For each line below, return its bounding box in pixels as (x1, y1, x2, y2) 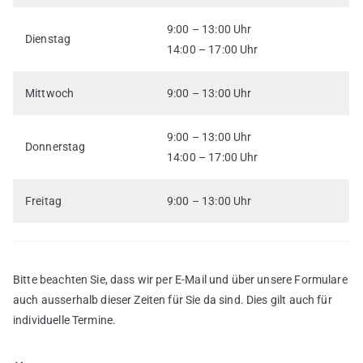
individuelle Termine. (13, 314, 117, 327)
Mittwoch (25, 87, 75, 100)
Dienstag (25, 32, 71, 46)
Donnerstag (25, 140, 86, 154)
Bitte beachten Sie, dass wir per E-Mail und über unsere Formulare (13, 273, 348, 287)
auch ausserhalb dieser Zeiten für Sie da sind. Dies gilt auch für (13, 293, 332, 307)
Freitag (25, 194, 62, 208)
